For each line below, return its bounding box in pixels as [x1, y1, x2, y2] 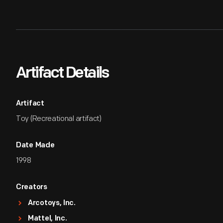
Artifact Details [16, 66, 109, 82]
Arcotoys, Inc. [28, 200, 76, 207]
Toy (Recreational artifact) [16, 114, 102, 123]
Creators [16, 184, 47, 191]
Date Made [16, 142, 55, 149]
